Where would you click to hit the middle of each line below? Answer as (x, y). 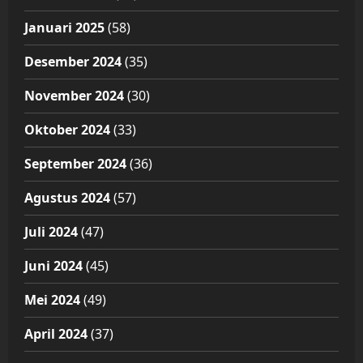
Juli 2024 (51, 232)
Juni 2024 (53, 266)
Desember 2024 (73, 62)
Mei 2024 (52, 300)
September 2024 (75, 164)
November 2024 (74, 96)
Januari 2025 (64, 28)
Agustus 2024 (67, 198)
